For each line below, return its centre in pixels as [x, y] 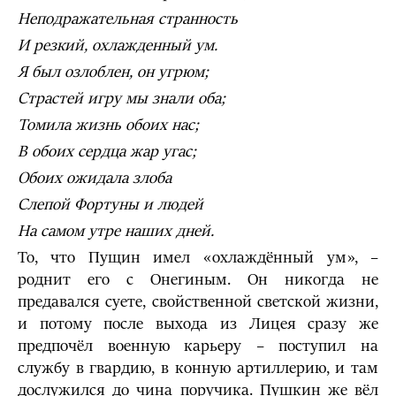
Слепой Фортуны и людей [110, 205]
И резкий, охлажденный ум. [118, 46]
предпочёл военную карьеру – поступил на [198, 346]
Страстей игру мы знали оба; [122, 99]
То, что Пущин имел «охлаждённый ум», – [198, 258]
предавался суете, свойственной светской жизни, [198, 302]
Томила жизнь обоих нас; [108, 125]
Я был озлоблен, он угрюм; [113, 72]
